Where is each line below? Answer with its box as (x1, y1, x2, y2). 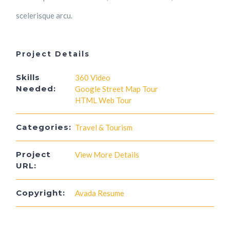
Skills (16, 72, 41, 83)
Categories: (16, 122, 72, 132)
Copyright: (16, 188, 66, 198)
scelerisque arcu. (16, 11, 73, 21)
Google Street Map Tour (75, 84, 159, 94)
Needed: (16, 84, 56, 94)
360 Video (75, 73, 111, 83)
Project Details (16, 49, 90, 59)
